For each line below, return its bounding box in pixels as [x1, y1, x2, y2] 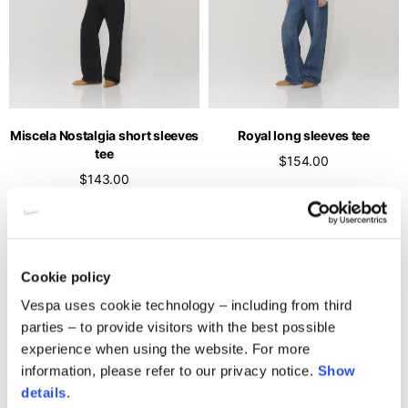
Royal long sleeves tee [238, 127, 370, 143]
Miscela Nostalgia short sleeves [9, 127, 199, 143]
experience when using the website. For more [21, 341, 311, 357]
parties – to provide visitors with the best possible [21, 319, 335, 335]
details [21, 384, 66, 401]
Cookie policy [21, 269, 111, 284]
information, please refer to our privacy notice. [21, 362, 318, 379]
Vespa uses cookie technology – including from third [21, 297, 352, 313]
